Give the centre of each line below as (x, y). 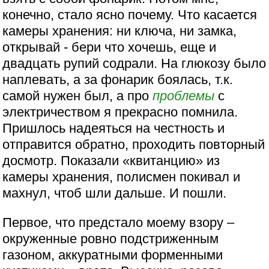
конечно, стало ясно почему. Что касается (130, 15)
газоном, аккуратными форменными (113, 255)
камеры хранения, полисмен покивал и (122, 177)
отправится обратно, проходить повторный (134, 145)
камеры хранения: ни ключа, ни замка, (120, 31)
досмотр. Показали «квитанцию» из (111, 161)
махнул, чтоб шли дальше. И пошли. (115, 193)
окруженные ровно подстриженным (111, 239)
